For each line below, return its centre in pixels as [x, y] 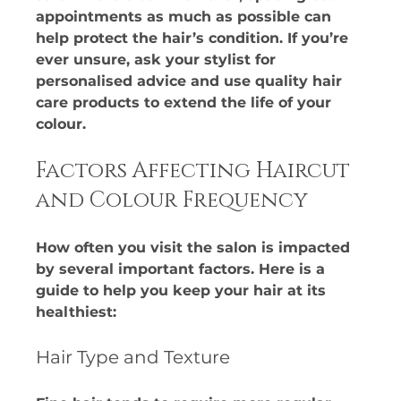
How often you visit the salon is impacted [196, 247]
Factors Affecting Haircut [196, 171]
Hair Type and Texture [133, 357]
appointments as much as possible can [186, 16]
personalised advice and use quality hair [192, 81]
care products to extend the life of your [186, 102]
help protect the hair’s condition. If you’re [195, 38]
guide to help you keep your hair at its [183, 290]
